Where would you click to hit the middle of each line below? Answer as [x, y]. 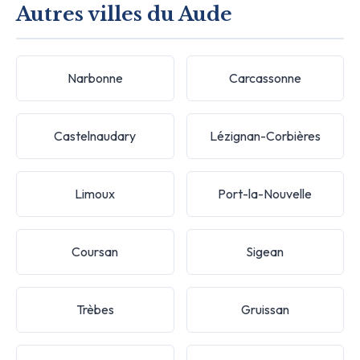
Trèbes [95, 309]
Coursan [95, 251]
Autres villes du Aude [124, 14]
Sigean [265, 251]
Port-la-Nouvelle [265, 193]
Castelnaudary [95, 135]
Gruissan [265, 309]
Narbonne [95, 78]
